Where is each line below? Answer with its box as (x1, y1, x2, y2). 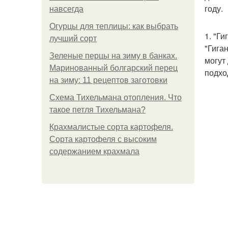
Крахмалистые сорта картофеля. (49, 123, 173, 131)
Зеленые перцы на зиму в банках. (49, 51, 177, 60)
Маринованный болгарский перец (49, 64, 178, 72)
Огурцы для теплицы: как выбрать (49, 22, 178, 31)
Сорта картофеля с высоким (49, 135, 157, 144)
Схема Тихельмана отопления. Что (49, 93, 182, 102)
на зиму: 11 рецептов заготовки (49, 76, 167, 84)
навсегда (49, 5, 83, 13)
